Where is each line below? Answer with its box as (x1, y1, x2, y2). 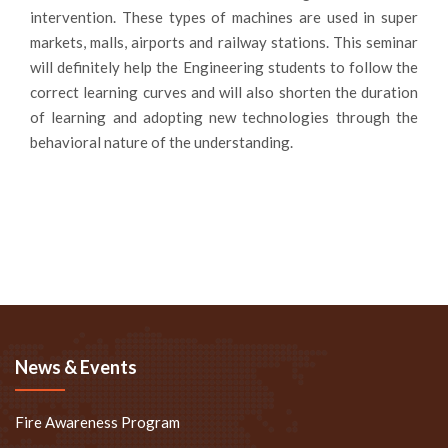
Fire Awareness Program (15, 412, 180, 431)
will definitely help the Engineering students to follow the (30, 57, 418, 76)
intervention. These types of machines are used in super (30, 7, 418, 26)
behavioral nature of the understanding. (30, 132, 293, 151)
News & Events (15, 355, 137, 378)
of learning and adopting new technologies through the (30, 107, 418, 126)
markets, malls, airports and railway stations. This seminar (30, 32, 418, 51)
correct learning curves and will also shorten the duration (30, 82, 418, 101)
